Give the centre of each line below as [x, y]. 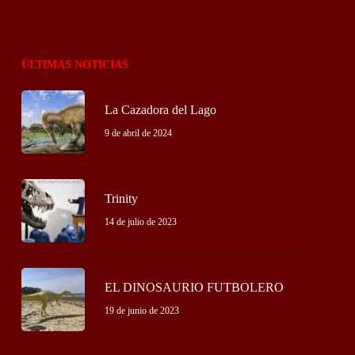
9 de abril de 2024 [138, 133]
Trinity [121, 198]
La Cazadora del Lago [160, 109]
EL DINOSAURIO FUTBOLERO [194, 287]
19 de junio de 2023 [141, 310]
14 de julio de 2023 [140, 221]
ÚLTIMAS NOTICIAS [74, 64]
